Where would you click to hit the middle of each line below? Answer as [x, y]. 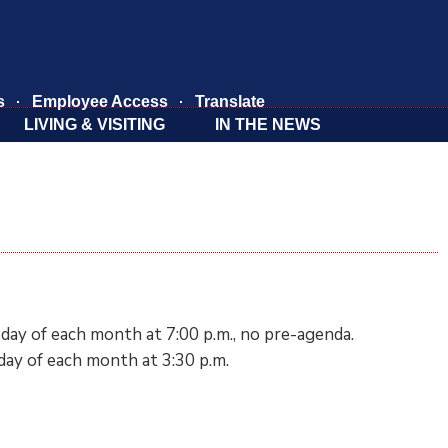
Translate [229, 101]
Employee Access [99, 101]
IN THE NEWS [268, 124]
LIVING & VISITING [94, 124]
